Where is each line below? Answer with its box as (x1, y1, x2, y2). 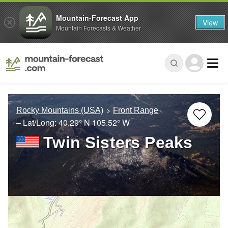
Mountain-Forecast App (56, 12, 138, 23)
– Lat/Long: (16, 117, 59, 129)
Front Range (113, 106, 159, 115)
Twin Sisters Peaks (43, 133, 193, 152)
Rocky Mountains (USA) (16, 106, 103, 115)
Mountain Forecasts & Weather (56, 23, 141, 32)
